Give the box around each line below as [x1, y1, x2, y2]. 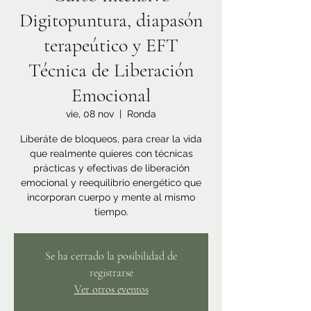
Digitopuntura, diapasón [19, 8, 203, 32]
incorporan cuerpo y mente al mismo [27, 192, 195, 203]
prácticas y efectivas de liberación [33, 162, 190, 174]
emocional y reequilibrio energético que [21, 177, 201, 188]
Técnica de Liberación [28, 58, 194, 82]
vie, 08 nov [66, 108, 114, 119]
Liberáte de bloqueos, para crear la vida [20, 133, 202, 144]
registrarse [89, 266, 133, 280]
